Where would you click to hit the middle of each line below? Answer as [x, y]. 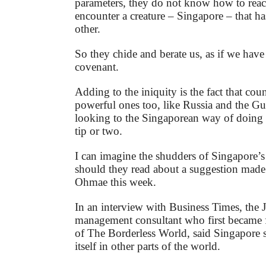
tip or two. [99, 131]
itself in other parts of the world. [148, 246]
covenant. [97, 67]
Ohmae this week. [115, 182]
